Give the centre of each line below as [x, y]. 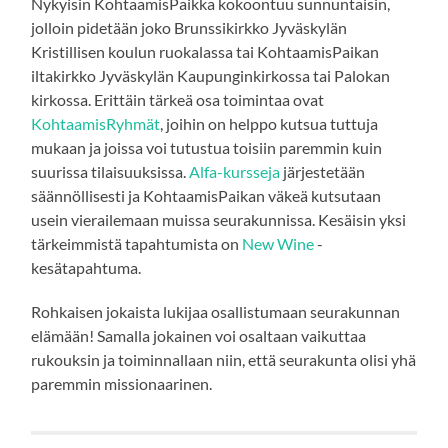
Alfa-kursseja [235, 172]
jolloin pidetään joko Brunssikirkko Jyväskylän [189, 28]
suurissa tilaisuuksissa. [110, 172]
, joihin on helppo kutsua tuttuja [269, 124]
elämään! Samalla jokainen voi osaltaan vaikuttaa [199, 336]
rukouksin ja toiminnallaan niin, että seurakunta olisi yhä [224, 360]
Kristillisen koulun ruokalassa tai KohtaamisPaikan [205, 52]
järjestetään [323, 172]
